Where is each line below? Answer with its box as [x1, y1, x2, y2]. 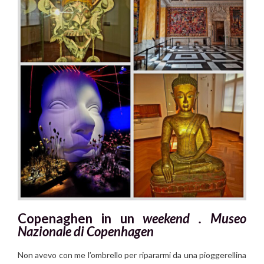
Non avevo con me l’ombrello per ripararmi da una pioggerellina [18, 250, 246, 260]
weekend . [143, 210, 211, 227]
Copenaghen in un [18, 210, 143, 227]
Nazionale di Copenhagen [18, 223, 154, 240]
